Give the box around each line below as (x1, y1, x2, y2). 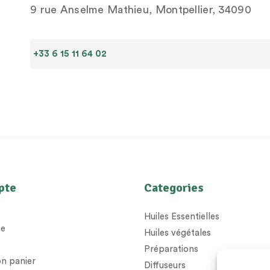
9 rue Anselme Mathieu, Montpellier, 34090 (30, 4, 251, 16)
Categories (144, 180, 204, 196)
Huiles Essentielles (144, 212, 219, 222)
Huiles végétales (144, 228, 211, 238)
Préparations (144, 245, 198, 254)
